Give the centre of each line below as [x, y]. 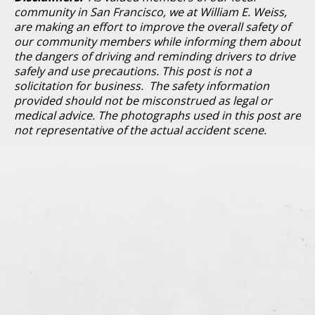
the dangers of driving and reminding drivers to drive [155, 56]
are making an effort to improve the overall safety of [152, 26]
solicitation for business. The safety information [142, 85]
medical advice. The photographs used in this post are [157, 115]
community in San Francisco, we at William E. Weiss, [150, 12]
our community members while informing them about [157, 41]
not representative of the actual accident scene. [140, 130]
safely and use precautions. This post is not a [133, 71]
